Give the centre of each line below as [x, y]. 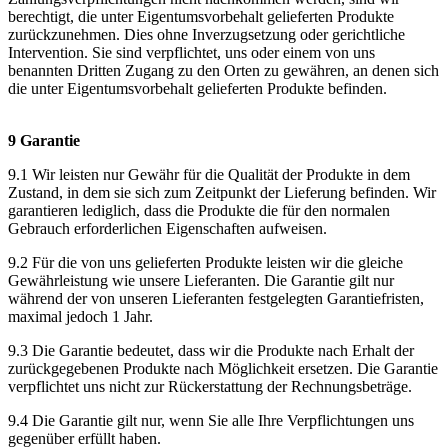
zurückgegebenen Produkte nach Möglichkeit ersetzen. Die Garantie [223, 368]
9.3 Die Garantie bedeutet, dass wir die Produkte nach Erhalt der [211, 350]
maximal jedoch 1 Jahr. [80, 316]
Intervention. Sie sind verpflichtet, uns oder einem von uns [191, 52]
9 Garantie [44, 140]
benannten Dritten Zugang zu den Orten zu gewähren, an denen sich [223, 70]
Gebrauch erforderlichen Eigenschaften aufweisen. [167, 228]
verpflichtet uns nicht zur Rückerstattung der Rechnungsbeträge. [210, 386]
